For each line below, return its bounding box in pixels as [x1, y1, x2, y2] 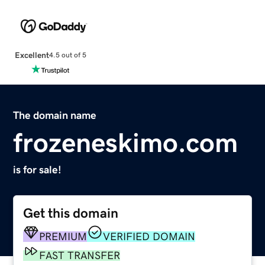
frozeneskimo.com [13, 128, 238, 156]
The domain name [13, 109, 97, 121]
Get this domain [23, 206, 119, 220]
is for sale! [13, 164, 62, 175]
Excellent [14, 50, 49, 59]
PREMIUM [39, 231, 88, 242]
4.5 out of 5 [49, 51, 86, 59]
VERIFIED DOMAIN [103, 231, 196, 242]
